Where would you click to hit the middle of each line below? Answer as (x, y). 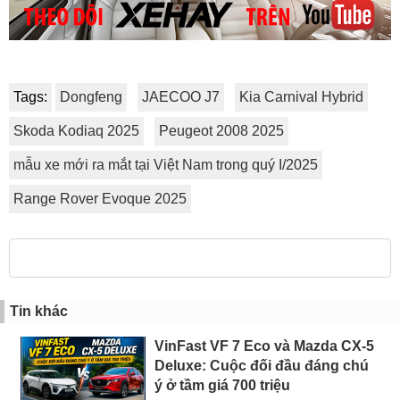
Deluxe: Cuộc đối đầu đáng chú (262, 366)
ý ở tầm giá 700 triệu (222, 386)
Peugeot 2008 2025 (221, 131)
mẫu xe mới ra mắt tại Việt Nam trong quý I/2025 (166, 165)
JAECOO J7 (181, 97)
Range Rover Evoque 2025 (100, 199)
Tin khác (39, 312)
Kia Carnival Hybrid (301, 97)
